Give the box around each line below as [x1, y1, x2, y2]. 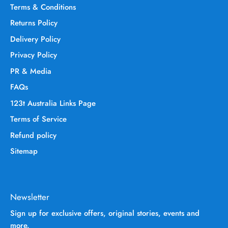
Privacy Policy [10, 49, 57, 61]
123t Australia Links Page [10, 97, 96, 109]
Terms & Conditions [10, 1, 76, 13]
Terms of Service [10, 113, 67, 125]
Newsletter [10, 190, 49, 203]
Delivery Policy [10, 33, 61, 45]
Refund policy [10, 129, 56, 141]
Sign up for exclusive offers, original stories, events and [10, 207, 199, 219]
